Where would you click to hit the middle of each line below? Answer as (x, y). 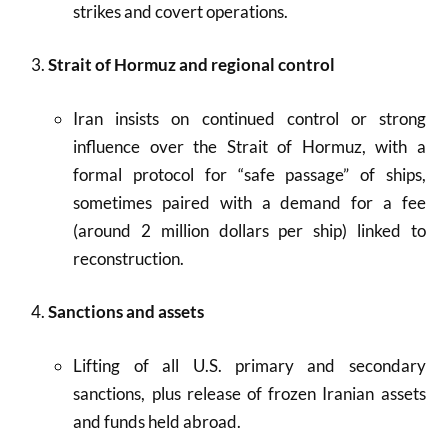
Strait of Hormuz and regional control (191, 64)
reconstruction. (129, 258)
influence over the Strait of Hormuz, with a (249, 146)
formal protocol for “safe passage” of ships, (249, 174)
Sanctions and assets (125, 311)
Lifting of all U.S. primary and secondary (249, 365)
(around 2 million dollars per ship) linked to (249, 230)
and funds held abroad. (157, 421)
